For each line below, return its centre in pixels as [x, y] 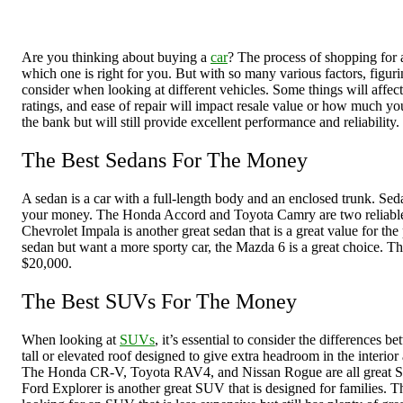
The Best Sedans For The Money [165, 161]
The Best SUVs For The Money [159, 301]
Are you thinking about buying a [116, 58]
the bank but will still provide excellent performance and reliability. [210, 122]
